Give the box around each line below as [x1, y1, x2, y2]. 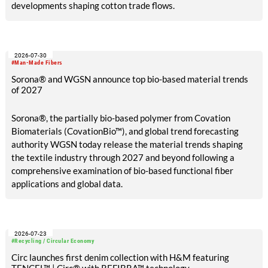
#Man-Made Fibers [11, 59, 63, 66]
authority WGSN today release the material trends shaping [11, 138, 243, 150]
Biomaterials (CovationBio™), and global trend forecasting [11, 125, 239, 136]
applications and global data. [11, 178, 123, 189]
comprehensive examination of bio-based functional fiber [11, 165, 233, 176]
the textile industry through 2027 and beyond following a [11, 151, 234, 163]
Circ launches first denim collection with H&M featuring [11, 252, 229, 263]
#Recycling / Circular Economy [11, 237, 95, 245]
